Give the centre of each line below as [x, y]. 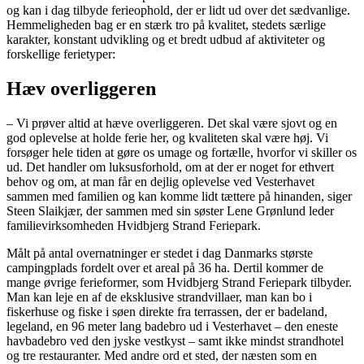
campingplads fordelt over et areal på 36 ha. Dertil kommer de [165, 268]
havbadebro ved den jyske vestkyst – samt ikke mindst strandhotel [175, 341]
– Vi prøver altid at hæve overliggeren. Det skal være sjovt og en [172, 123]
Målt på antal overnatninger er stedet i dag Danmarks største [160, 253]
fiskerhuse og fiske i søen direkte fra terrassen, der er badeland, [167, 312]
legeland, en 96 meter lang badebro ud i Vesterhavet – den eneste [172, 327]
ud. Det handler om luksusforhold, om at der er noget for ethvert [170, 167]
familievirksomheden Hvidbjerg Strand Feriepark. [134, 226]
